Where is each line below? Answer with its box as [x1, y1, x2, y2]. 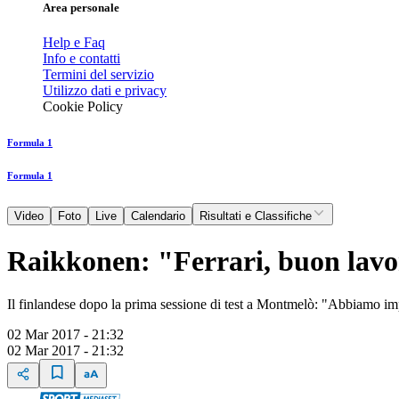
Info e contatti [43, 51, 120, 67]
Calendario [131, 209, 185, 224]
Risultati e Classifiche [199, 209, 312, 224]
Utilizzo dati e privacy [43, 83, 167, 99]
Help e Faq [43, 35, 105, 51]
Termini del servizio [43, 67, 154, 83]
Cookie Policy [43, 99, 123, 115]
